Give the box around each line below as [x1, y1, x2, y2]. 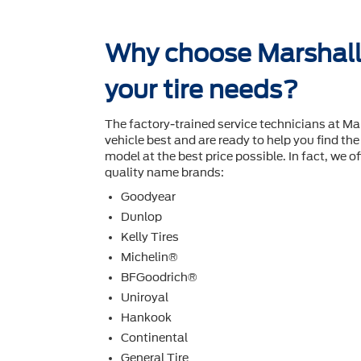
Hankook [121, 311, 172, 325]
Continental [121, 331, 188, 345]
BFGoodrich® [121, 271, 197, 284]
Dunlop [121, 210, 162, 224]
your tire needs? [105, 75, 298, 105]
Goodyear [121, 190, 176, 204]
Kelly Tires [121, 230, 179, 244]
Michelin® [121, 251, 178, 264]
